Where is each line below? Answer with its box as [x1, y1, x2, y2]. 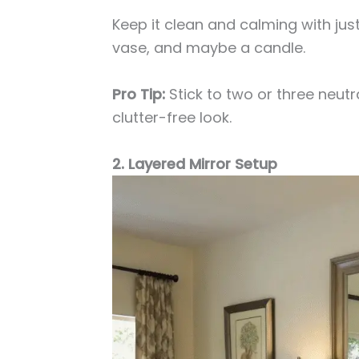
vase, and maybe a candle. [112, 38, 306, 58]
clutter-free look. [112, 107, 232, 127]
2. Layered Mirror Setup [112, 153, 278, 174]
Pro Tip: [112, 84, 166, 104]
